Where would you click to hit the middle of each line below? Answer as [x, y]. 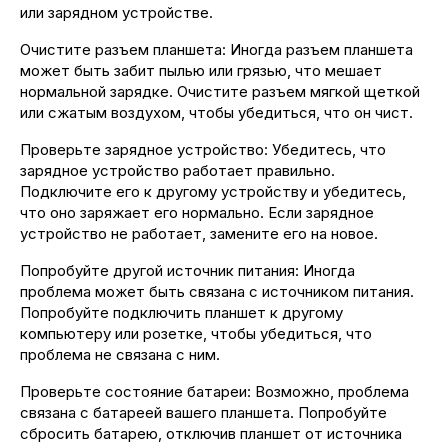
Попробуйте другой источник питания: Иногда [187, 270]
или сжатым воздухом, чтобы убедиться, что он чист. [216, 112]
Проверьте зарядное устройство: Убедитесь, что [203, 149]
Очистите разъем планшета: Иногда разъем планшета [216, 49]
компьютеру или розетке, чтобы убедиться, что [196, 333]
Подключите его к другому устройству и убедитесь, [213, 191]
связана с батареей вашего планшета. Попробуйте [203, 412]
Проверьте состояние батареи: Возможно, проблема [214, 391]
